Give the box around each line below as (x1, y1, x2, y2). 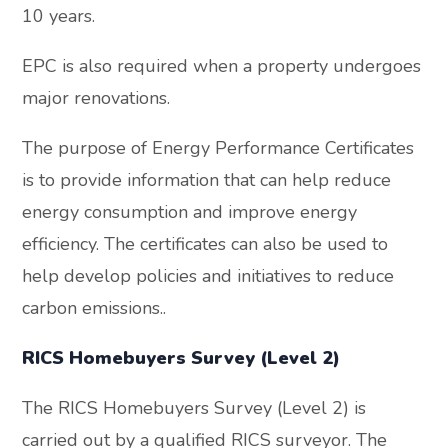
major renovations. (22, 86, 171, 111)
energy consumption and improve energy (22, 200, 358, 225)
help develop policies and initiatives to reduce (22, 264, 395, 289)
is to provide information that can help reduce (22, 168, 392, 193)
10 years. (22, 4, 96, 29)
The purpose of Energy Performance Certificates (22, 136, 415, 161)
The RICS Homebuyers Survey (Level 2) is (22, 396, 367, 421)
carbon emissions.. (22, 296, 167, 321)
